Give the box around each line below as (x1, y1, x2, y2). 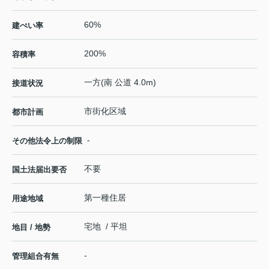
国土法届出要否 (12, 165, 67, 175)
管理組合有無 (12, 252, 59, 261)
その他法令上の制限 (12, 136, 82, 146)
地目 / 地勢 (12, 223, 50, 232)
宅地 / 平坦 (84, 222, 127, 232)
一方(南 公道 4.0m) (84, 77, 156, 88)
